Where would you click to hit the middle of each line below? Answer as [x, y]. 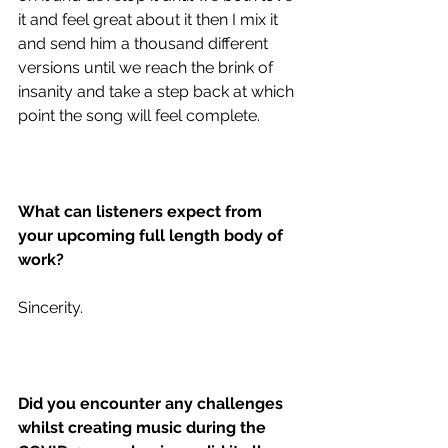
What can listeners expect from [142, 212]
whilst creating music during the [144, 428]
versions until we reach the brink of [147, 68]
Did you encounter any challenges [152, 404]
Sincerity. [52, 308]
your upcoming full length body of [152, 236]
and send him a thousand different [145, 44]
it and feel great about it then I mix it [150, 20]
